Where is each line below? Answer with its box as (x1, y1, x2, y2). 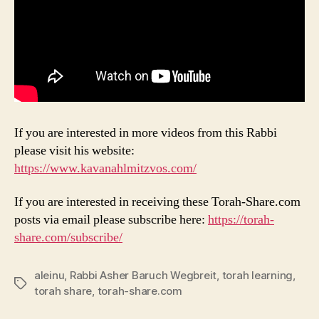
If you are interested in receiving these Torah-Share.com (14, 194, 300, 211)
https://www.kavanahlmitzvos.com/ (14, 159, 197, 177)
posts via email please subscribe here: (14, 211, 208, 229)
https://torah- (208, 211, 274, 229)
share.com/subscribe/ (14, 229, 122, 246)
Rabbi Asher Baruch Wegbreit (69, 268, 217, 283)
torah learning (221, 268, 293, 283)
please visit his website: (14, 142, 135, 159)
